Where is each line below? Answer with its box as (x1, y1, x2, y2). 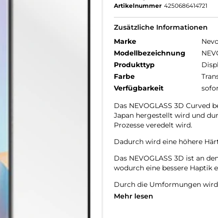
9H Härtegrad (114, 197, 160, 205)
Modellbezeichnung (114, 49, 185, 57)
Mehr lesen (114, 192, 153, 200)
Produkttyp (114, 60, 155, 69)
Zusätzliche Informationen (114, 23, 208, 32)
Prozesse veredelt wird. (114, 121, 192, 129)
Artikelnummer (114, 2, 162, 9)
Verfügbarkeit (114, 84, 163, 92)
